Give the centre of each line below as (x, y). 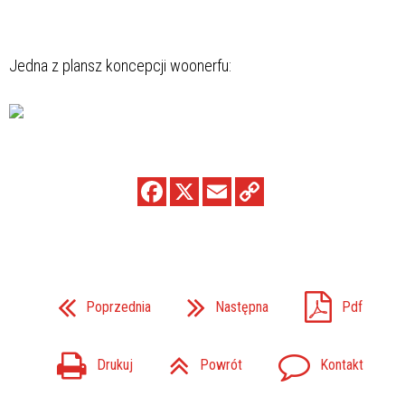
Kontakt (341, 365)
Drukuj (114, 365)
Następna (241, 306)
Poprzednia (118, 306)
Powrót (221, 365)
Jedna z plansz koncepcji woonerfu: (120, 65)
